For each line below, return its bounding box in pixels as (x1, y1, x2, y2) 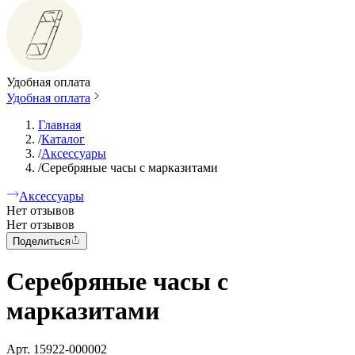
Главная (38, 117, 81, 132)
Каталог (41, 132, 85, 146)
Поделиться (13, 235, 71, 248)
